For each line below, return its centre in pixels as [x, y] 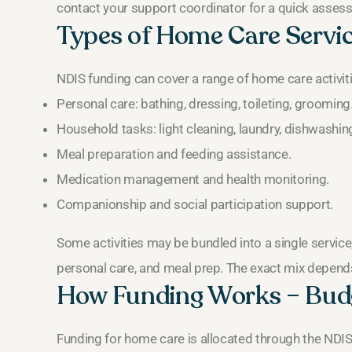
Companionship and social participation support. [195, 205]
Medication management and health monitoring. [193, 180]
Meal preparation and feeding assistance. [174, 154]
